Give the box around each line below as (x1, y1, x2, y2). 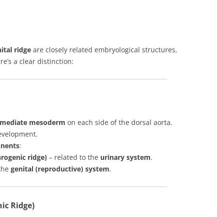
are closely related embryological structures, (31, 45, 177, 54)
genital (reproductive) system (11, 164, 109, 173)
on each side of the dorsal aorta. (65, 118, 172, 127)
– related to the (47, 153, 100, 162)
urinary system (100, 153, 151, 162)
